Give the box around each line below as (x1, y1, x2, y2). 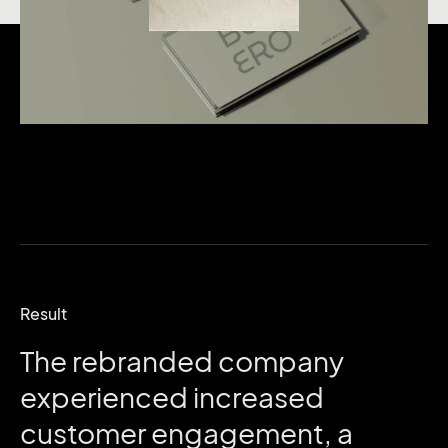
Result (20, 303, 67, 324)
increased (193, 380, 324, 414)
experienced (20, 380, 193, 414)
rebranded (72, 344, 218, 378)
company (218, 344, 344, 378)
